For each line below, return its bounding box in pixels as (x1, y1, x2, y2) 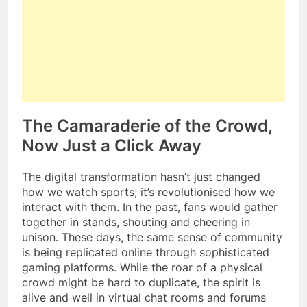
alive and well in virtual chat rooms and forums (22, 290, 266, 304)
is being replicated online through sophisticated (22, 245, 269, 259)
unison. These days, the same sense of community (22, 230, 282, 244)
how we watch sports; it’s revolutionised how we (22, 184, 275, 199)
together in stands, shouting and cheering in (22, 214, 250, 229)
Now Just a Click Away (22, 136, 201, 156)
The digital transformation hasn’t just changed (22, 169, 260, 184)
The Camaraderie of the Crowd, (22, 116, 272, 136)
